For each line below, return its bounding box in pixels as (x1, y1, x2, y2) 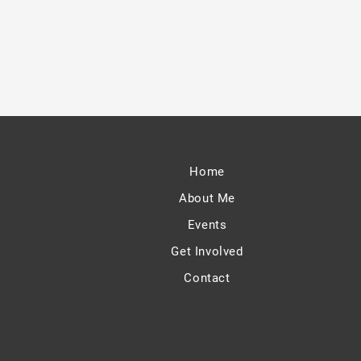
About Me (179, 191, 235, 206)
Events (187, 218, 227, 233)
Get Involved (171, 244, 243, 259)
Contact (184, 271, 230, 286)
